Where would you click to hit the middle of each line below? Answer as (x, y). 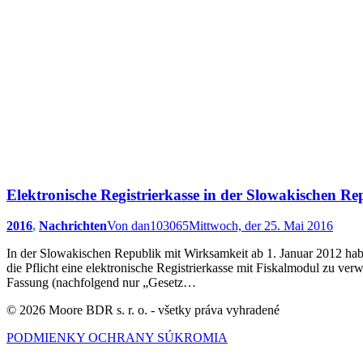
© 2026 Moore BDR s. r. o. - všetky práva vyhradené (143, 310)
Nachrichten (73, 226)
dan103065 (160, 226)
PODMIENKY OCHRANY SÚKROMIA (117, 338)
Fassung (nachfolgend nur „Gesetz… (101, 283)
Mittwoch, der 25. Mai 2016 (261, 226)
